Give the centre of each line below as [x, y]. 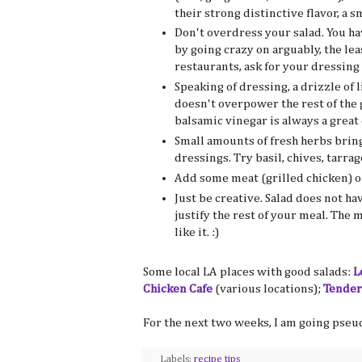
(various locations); [268, 289]
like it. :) [196, 232]
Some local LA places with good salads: [248, 272]
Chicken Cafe [178, 289]
